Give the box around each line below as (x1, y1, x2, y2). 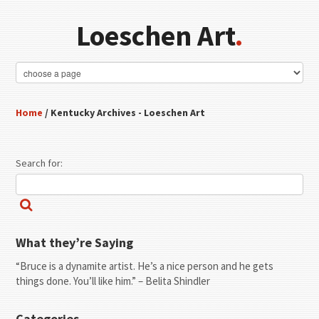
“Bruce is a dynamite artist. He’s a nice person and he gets (16, 258, 274, 273)
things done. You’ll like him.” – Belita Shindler (16, 273, 211, 288)
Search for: (16, 157, 63, 169)
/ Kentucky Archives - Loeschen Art (43, 106, 206, 119)
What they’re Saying (16, 234, 134, 251)
